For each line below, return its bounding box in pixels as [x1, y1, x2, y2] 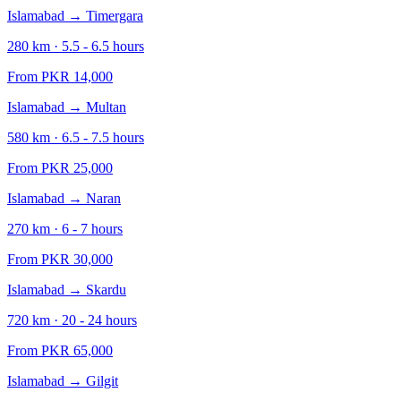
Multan [86, 99, 126, 115]
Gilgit [86, 373, 118, 388]
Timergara [86, 8, 143, 23]
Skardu [86, 282, 126, 297]
